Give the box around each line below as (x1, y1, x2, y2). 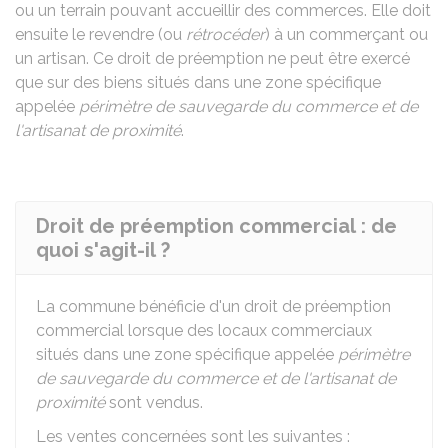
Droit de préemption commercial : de (36, 214, 397, 238)
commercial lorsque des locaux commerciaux (36, 321, 372, 340)
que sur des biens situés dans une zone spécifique (15, 73, 381, 92)
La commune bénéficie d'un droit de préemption (36, 297, 391, 316)
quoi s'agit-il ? (36, 238, 170, 262)
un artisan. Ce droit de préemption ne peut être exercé (15, 49, 410, 68)
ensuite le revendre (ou (15, 25, 186, 44)
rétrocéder (186, 25, 265, 44)
